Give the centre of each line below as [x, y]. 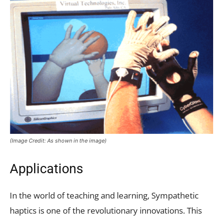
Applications [46, 169]
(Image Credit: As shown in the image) [58, 140]
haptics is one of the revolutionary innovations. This [106, 210]
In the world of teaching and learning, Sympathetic [104, 195]
